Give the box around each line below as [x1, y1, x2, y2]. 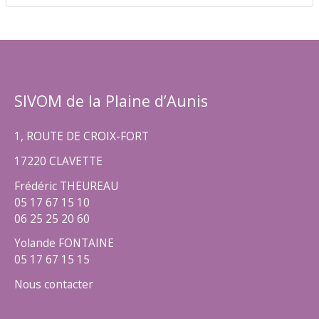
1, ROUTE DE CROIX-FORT [14, 128, 149, 145]
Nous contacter [14, 276, 93, 292]
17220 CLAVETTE [14, 152, 103, 169]
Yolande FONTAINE [14, 235, 114, 251]
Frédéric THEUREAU [14, 177, 118, 194]
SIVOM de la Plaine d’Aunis [14, 90, 208, 112]
